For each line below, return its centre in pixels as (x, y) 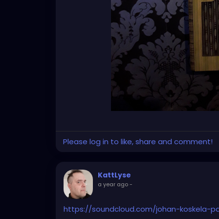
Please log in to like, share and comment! (138, 141)
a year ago (113, 184)
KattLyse (114, 175)
